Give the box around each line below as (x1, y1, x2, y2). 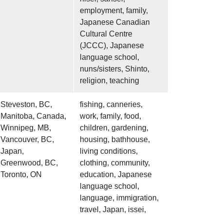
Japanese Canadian (80, 18, 150, 27)
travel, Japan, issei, (80, 205, 146, 214)
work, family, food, (80, 112, 141, 121)
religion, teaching (80, 76, 139, 85)
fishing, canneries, (80, 100, 143, 109)
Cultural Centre (80, 30, 132, 38)
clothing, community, (80, 159, 150, 167)
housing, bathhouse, (80, 135, 150, 144)
